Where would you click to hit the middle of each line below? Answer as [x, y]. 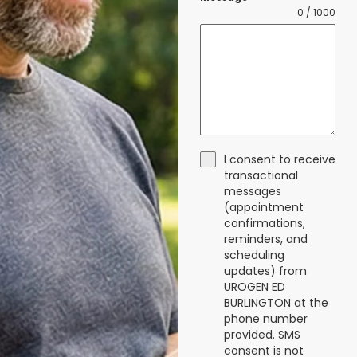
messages [252, 192]
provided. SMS [262, 335]
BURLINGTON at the [276, 303]
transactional [261, 176]
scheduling [254, 255]
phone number [265, 319]
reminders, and [265, 239]
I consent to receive [279, 160]
